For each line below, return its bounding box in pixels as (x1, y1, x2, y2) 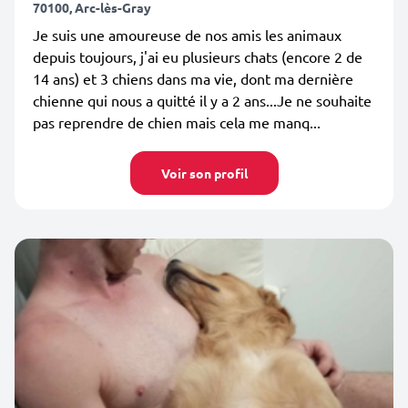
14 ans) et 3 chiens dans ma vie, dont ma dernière (33, 69, 353, 87)
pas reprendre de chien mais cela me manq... (33, 113, 321, 131)
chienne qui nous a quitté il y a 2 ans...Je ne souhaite (33, 91, 372, 109)
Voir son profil (160, 165, 248, 181)
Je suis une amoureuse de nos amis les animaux (33, 25, 342, 44)
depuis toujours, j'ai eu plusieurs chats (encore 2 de (33, 47, 362, 66)
